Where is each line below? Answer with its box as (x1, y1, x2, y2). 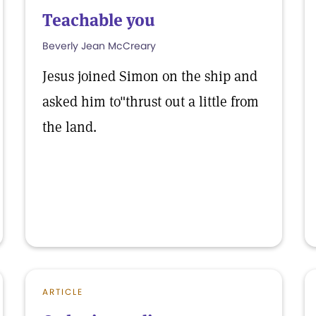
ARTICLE (42, 286, 83, 298)
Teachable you (42, 9, 155, 31)
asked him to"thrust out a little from (42, 92, 259, 111)
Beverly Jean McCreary (42, 39, 156, 53)
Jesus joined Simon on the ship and (42, 67, 257, 85)
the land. (42, 118, 97, 136)
